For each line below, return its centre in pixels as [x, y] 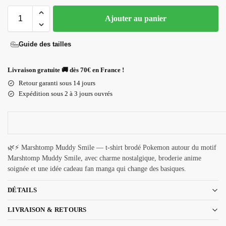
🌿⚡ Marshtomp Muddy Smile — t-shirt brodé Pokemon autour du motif [112, 147]
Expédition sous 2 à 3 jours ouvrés [66, 93]
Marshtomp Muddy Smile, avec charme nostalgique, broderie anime [104, 158]
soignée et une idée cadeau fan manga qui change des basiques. [97, 168]
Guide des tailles [45, 44]
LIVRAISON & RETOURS [47, 210]
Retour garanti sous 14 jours [57, 83]
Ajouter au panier [136, 18]
